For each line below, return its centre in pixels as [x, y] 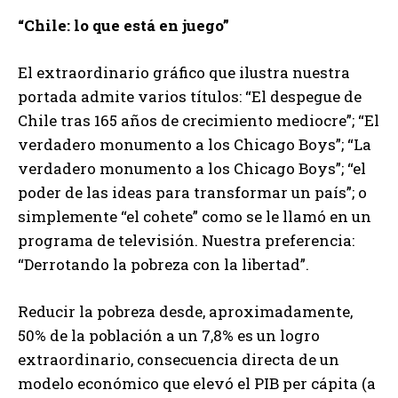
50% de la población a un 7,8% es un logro [169, 335]
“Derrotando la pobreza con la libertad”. [163, 264]
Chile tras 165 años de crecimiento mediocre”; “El [199, 120]
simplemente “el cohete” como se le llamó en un [195, 216]
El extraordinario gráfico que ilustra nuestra [184, 72]
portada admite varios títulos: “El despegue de [190, 96]
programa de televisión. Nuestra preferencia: [186, 240]
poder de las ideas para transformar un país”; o [192, 192]
